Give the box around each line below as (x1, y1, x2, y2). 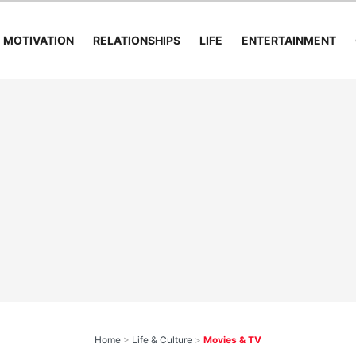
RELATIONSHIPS (92, 33, 180, 47)
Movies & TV (203, 334, 261, 346)
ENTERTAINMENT (241, 33, 336, 47)
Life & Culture (132, 334, 192, 346)
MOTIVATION (2, 33, 74, 47)
